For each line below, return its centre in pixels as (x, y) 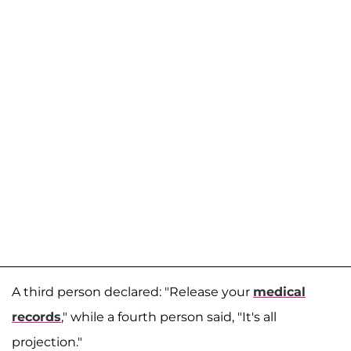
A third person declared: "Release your (132, 291)
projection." (47, 342)
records (36, 317)
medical (279, 291)
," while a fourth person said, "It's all (169, 317)
